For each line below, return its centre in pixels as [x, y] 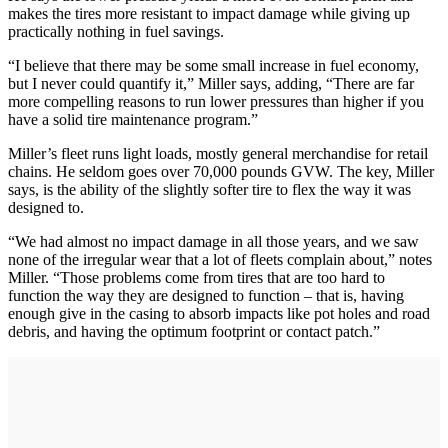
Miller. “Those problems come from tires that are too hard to [196, 278]
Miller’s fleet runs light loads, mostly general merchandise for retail [218, 154]
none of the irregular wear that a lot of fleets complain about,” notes [220, 260]
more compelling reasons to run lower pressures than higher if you [216, 102]
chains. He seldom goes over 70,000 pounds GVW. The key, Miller [221, 172]
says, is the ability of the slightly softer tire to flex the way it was [209, 190]
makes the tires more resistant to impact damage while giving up [209, 14]
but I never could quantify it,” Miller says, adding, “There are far [211, 84]
